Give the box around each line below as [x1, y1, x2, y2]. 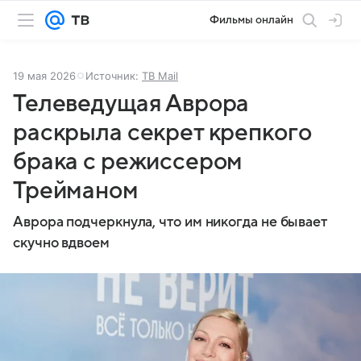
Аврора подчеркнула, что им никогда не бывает [13, 214, 328, 230]
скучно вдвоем [13, 235, 110, 251]
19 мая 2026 [13, 69, 76, 82]
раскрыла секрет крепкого [13, 119, 312, 146]
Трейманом [13, 177, 139, 204]
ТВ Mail [142, 69, 178, 82]
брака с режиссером [13, 148, 243, 175]
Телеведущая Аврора [13, 90, 250, 117]
